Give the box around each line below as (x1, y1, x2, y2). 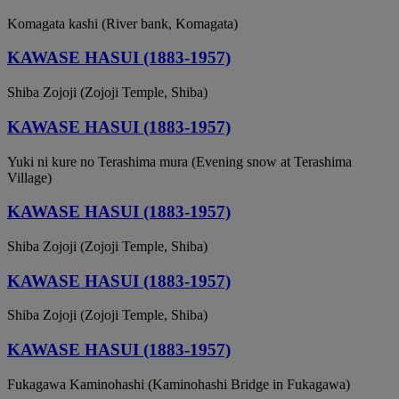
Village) (7, 169, 52, 185)
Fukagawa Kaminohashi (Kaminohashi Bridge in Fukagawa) (7, 376, 350, 392)
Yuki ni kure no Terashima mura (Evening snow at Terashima (7, 153, 352, 169)
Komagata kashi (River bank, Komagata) (7, 15, 238, 31)
